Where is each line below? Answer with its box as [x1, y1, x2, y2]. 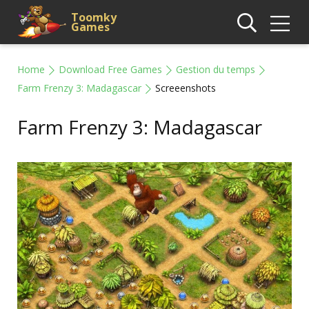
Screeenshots [155, 81, 216, 94]
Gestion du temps [176, 63, 255, 76]
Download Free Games [59, 63, 162, 76]
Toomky [71, 10, 117, 25]
